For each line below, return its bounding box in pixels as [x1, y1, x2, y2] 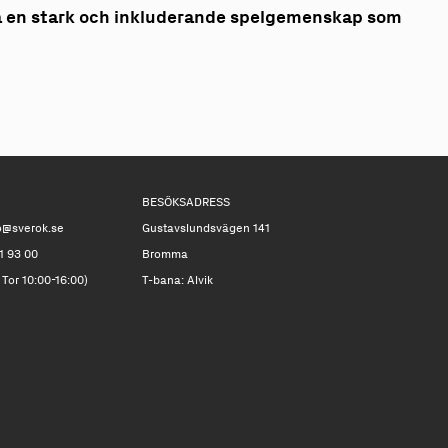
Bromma [141, 246, 188, 261]
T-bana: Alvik [141, 272, 213, 287]
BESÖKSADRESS [141, 194, 230, 209]
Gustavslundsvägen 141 [141, 220, 270, 235]
